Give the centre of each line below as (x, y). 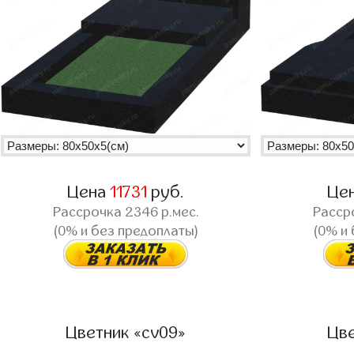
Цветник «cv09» (126, 332)
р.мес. (178, 213)
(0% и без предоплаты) (126, 232)
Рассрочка (88, 213)
